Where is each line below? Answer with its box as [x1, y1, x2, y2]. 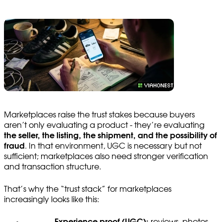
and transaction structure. [4, 163, 101, 171]
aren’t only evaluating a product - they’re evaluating [4, 121, 205, 129]
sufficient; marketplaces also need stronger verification [4, 152, 208, 161]
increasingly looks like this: [4, 195, 99, 204]
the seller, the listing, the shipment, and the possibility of [4, 131, 217, 140]
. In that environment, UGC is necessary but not [25, 142, 202, 150]
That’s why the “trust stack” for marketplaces [4, 185, 171, 193]
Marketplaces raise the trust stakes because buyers [4, 111, 195, 119]
